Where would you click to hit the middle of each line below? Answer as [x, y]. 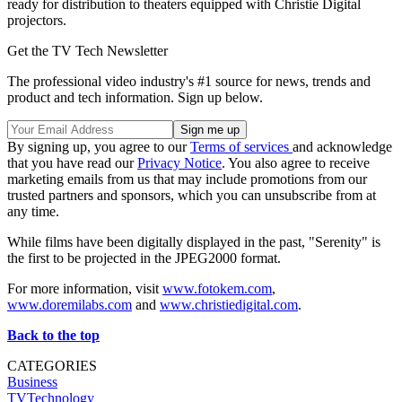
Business [32, 381]
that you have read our [72, 162]
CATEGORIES [52, 365]
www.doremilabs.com [70, 304]
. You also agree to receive [296, 162]
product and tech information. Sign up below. [135, 97]
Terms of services [241, 146]
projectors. [37, 20]
